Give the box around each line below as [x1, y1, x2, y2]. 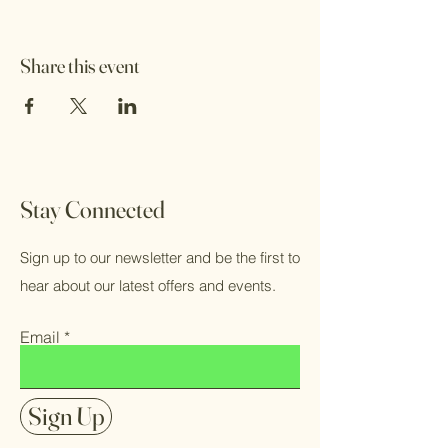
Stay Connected [20, 195, 165, 224]
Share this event [20, 53, 140, 78]
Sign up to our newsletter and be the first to [20, 248, 300, 267]
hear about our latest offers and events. [20, 276, 276, 295]
